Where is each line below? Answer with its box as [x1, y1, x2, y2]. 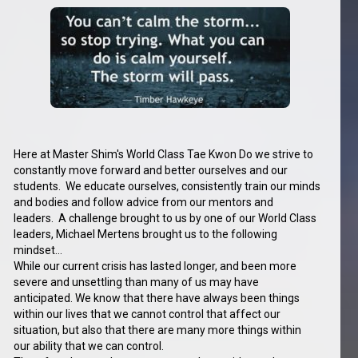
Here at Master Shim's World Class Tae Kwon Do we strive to [14, 148, 314, 161]
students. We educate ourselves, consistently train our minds [14, 180, 321, 193]
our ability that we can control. [14, 340, 165, 353]
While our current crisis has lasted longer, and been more [14, 260, 297, 273]
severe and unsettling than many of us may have [14, 276, 260, 289]
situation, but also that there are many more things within [14, 324, 302, 337]
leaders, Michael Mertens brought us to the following [14, 228, 278, 241]
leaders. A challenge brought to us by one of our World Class [14, 212, 317, 225]
